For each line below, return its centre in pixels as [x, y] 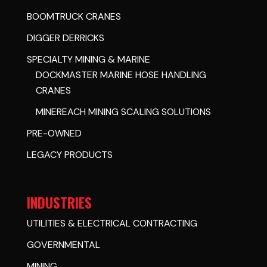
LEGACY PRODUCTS [69, 154]
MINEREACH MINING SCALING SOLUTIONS [123, 111]
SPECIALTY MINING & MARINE [88, 59]
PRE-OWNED [54, 133]
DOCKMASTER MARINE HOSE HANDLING [121, 74]
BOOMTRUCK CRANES [74, 16]
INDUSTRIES [59, 202]
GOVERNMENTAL [63, 244]
